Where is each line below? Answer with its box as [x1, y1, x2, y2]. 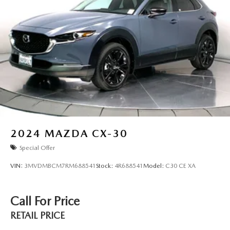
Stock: [96, 162, 114, 169]
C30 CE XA [165, 162, 196, 169]
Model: [143, 162, 165, 169]
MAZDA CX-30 [45, 127, 128, 140]
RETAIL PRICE [10, 209, 65, 221]
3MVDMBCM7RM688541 [24, 162, 96, 169]
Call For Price [10, 193, 80, 208]
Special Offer [20, 144, 55, 151]
